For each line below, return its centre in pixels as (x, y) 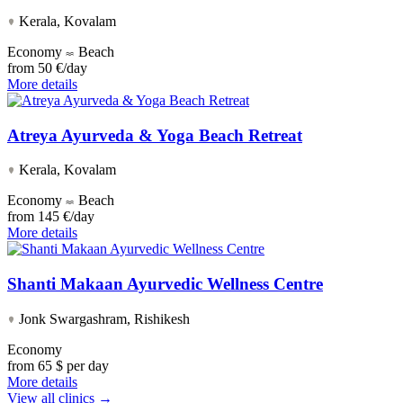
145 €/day (66, 217)
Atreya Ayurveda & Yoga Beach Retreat (155, 135)
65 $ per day (73, 365)
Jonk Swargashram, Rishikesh (103, 318)
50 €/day (63, 67)
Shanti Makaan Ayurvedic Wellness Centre (165, 284)
